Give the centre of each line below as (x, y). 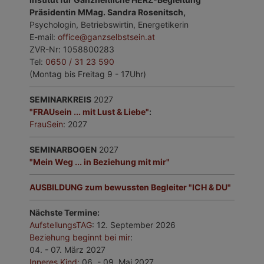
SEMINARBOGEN (63, 150)
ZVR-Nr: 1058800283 (72, 49)
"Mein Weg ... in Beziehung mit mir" (100, 162)
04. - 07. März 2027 (67, 250)
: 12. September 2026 (134, 225)
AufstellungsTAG (61, 225)
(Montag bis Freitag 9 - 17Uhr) (88, 74)
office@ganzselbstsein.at (106, 37)
